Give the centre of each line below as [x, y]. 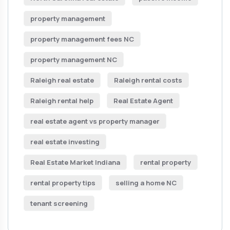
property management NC [74, 60]
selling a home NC [146, 183]
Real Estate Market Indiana [75, 162]
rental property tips [63, 183]
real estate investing [65, 142]
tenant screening [59, 203]
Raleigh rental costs [148, 80]
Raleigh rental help [62, 101]
